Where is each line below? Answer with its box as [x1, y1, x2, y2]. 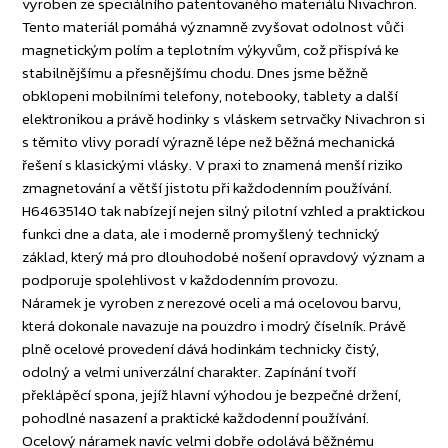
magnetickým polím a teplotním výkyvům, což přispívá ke [22, 38, 400, 62]
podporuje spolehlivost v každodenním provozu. [22, 268, 339, 292]
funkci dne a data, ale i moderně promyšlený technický [22, 222, 381, 246]
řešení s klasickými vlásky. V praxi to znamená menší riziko [22, 153, 404, 177]
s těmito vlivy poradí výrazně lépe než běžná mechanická [22, 130, 396, 154]
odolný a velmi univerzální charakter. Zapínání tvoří [22, 360, 357, 384]
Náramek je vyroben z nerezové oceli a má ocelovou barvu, [22, 291, 402, 315]
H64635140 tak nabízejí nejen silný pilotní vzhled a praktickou [22, 199, 426, 223]
